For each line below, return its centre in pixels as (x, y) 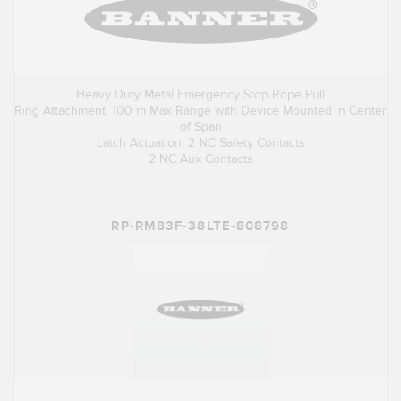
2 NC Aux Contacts (200, 159)
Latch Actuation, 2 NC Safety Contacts (200, 143)
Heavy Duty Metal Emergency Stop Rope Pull (200, 95)
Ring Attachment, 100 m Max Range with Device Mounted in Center (200, 111)
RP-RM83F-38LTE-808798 (200, 226)
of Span (200, 127)
